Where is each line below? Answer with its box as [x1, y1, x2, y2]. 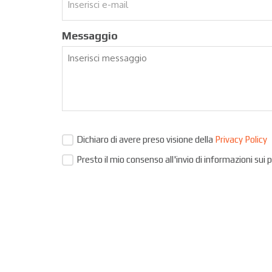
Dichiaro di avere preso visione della [76, 134, 215, 144]
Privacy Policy [215, 134, 267, 144]
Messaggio [62, 29, 118, 42]
